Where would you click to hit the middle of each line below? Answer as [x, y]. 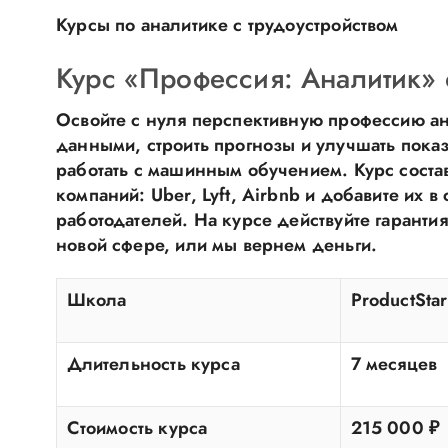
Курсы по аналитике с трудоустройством [227, 25]
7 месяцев [394, 364]
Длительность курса [153, 364]
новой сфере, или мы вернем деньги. [217, 245]
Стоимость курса [137, 428]
